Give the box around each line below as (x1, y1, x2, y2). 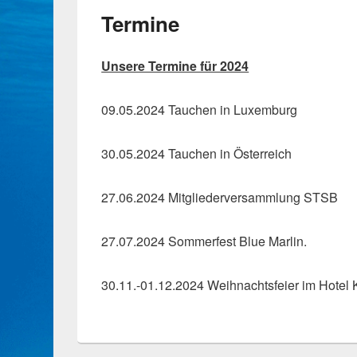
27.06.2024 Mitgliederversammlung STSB (101, 187, 339, 206)
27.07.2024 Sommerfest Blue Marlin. (101, 231, 308, 250)
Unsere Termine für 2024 (101, 56, 249, 75)
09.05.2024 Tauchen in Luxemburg (101, 100, 298, 119)
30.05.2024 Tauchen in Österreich (101, 143, 292, 163)
